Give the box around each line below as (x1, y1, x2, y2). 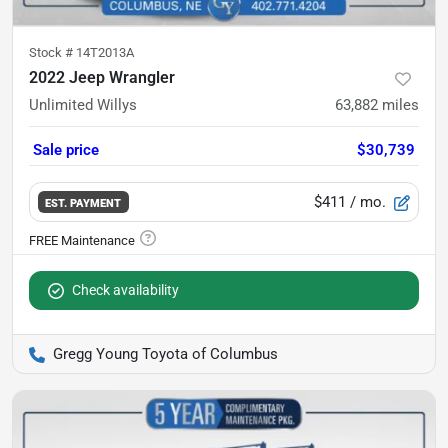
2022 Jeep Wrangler (29, 68, 175, 87)
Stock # (29, 45, 76, 60)
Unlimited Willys (29, 96, 137, 114)
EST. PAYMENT (45, 195, 122, 210)
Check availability (72, 282, 179, 298)
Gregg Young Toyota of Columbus (53, 345, 278, 363)
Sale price (33, 141, 99, 159)
